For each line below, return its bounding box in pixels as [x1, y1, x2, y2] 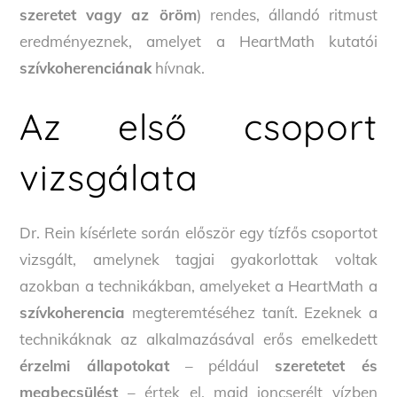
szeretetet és [274, 356, 378, 376]
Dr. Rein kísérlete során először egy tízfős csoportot [19, 223, 378, 243]
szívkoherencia [19, 303, 126, 323]
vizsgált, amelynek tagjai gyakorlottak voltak [19, 250, 378, 269]
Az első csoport [19, 104, 378, 149]
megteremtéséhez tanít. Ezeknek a [125, 303, 378, 323]
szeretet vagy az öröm [19, 4, 197, 24]
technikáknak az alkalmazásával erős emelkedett [19, 330, 378, 349]
